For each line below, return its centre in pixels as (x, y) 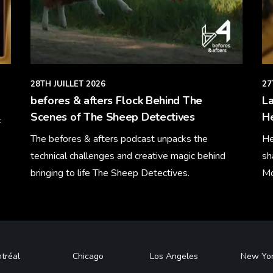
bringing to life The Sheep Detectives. (110, 173)
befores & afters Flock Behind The (116, 101)
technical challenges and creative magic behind (128, 156)
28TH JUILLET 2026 (68, 84)
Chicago (88, 256)
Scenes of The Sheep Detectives (113, 117)
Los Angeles (174, 256)
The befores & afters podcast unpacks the (119, 139)
